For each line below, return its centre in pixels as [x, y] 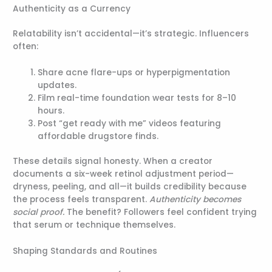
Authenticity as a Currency [72, 8]
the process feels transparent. [81, 200]
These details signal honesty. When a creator [113, 161]
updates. [57, 85]
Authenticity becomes [195, 200]
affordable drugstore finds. [98, 136]
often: [26, 46]
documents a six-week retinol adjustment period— [124, 174]
